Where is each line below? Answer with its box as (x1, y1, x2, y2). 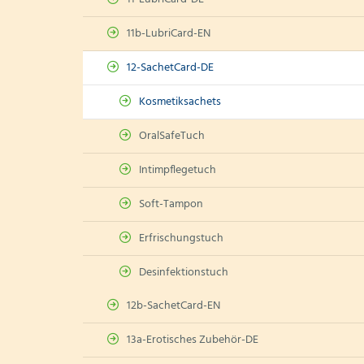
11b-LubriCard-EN (127, 24, 210, 43)
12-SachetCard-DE (127, 58, 214, 77)
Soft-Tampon (139, 195, 203, 214)
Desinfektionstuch (139, 263, 228, 282)
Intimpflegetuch (139, 161, 216, 180)
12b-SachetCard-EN (127, 297, 220, 315)
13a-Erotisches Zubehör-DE (127, 331, 258, 349)
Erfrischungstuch (139, 229, 223, 248)
